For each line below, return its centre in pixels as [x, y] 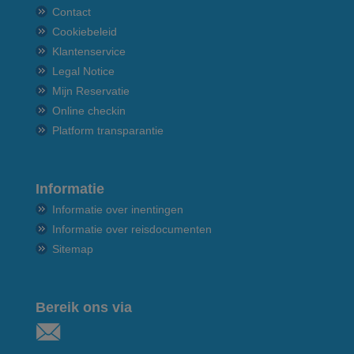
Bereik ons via [84, 307]
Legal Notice [83, 71]
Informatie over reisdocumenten [132, 229]
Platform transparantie [108, 130]
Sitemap [73, 249]
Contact [72, 11]
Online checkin [89, 110]
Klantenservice [89, 51]
